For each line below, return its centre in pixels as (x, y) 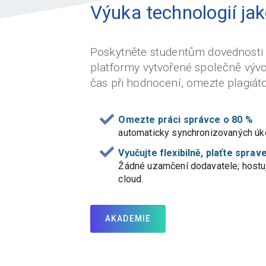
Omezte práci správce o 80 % (186, 120)
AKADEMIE (128, 218)
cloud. (131, 179)
